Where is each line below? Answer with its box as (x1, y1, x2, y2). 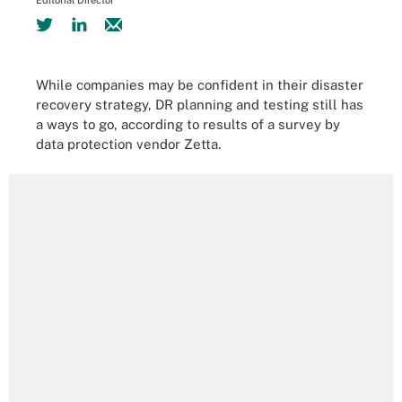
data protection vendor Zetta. (36, 135, 221, 152)
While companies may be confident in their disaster (36, 76, 363, 92)
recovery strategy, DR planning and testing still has (36, 96, 363, 112)
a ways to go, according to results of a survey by (36, 116, 340, 132)
